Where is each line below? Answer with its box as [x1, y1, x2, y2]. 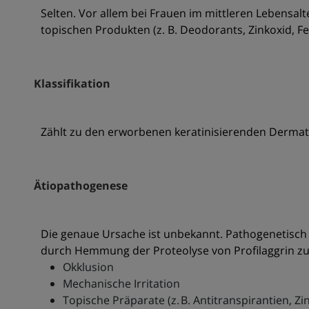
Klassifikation [33, 76, 110, 92]
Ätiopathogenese [33, 178, 128, 194]
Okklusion [62, 259, 114, 275]
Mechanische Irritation [62, 276, 180, 292]
